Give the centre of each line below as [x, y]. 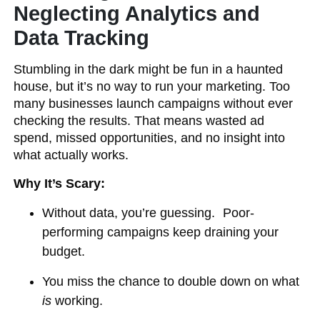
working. [77, 301]
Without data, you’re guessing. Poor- [149, 213]
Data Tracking [82, 38]
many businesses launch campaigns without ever [154, 104]
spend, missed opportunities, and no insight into [150, 138]
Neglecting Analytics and [137, 14]
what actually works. [71, 155]
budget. [64, 251]
